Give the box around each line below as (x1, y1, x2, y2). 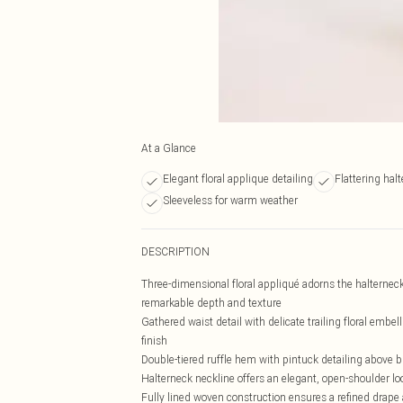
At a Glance (141, 141, 196, 155)
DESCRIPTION (141, 245, 210, 258)
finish (141, 334, 167, 347)
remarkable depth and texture (141, 296, 282, 309)
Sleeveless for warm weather (163, 193, 298, 207)
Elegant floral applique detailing (163, 172, 313, 185)
